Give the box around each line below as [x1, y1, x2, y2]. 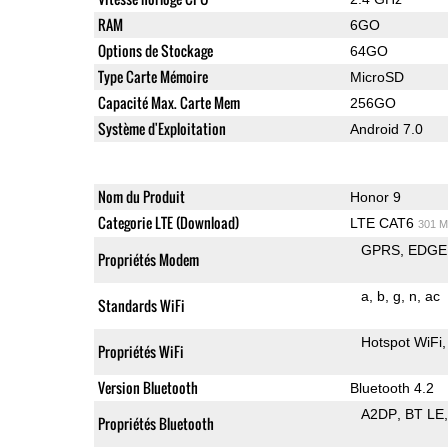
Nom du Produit [97, 185, 185, 207]
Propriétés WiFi [97, 340, 184, 362]
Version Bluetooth [97, 376, 198, 398]
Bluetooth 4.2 [349, 379, 434, 396]
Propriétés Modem [97, 248, 199, 270]
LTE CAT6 [349, 214, 418, 231]
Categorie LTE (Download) [97, 211, 239, 233]
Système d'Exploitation [97, 117, 226, 139]
